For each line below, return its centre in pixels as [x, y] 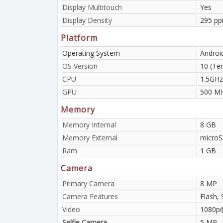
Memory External [90, 137]
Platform [79, 38]
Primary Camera [88, 183]
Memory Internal [89, 124]
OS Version [80, 66]
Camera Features [90, 196]
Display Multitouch [92, 7]
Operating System [91, 53]
